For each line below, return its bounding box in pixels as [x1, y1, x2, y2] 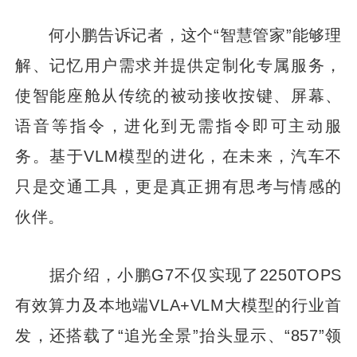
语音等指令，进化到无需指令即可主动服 [15, 116, 342, 135]
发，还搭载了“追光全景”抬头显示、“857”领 [15, 325, 342, 344]
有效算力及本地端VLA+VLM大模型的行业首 [15, 295, 342, 314]
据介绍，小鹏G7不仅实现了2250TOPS [15, 265, 342, 284]
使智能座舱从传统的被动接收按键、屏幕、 [15, 85, 342, 104]
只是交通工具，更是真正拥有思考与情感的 [15, 176, 342, 195]
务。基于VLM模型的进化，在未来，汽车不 [15, 146, 342, 165]
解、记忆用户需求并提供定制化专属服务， [15, 55, 342, 74]
